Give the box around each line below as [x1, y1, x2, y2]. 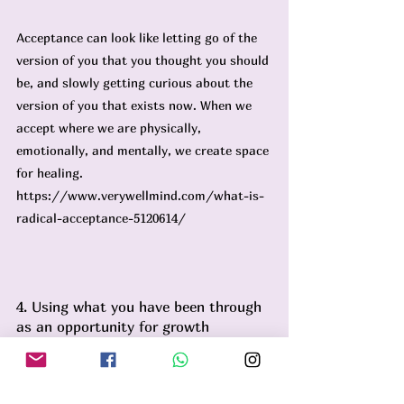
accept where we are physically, [16, 120, 205, 135]
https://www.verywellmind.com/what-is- [16, 188, 264, 203]
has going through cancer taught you [16, 385, 237, 400]
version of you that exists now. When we [16, 97, 255, 113]
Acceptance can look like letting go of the [16, 30, 261, 45]
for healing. [16, 165, 87, 180]
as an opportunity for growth [16, 317, 209, 335]
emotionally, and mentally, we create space [16, 142, 272, 158]
